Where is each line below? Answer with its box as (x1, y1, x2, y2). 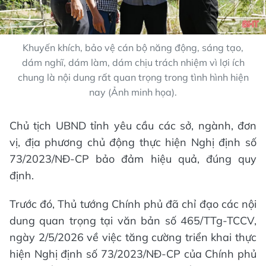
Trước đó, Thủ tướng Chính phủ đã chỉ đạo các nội (9, 197, 256, 211)
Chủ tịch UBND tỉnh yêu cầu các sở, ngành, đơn (9, 119, 256, 133)
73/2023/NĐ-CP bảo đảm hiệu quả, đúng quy (9, 152, 256, 166)
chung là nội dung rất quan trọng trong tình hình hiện (17, 71, 249, 84)
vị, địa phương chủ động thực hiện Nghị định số (9, 135, 256, 150)
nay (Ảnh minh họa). (89, 86, 177, 99)
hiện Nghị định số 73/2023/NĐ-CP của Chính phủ (9, 247, 256, 261)
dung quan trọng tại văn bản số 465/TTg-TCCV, (9, 214, 256, 228)
